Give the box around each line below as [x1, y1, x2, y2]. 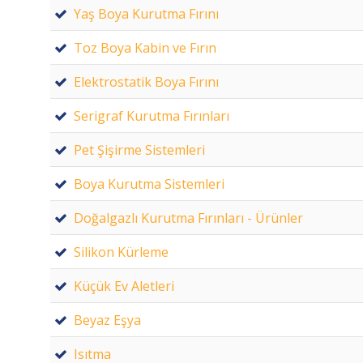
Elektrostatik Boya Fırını [74, 72, 219, 91]
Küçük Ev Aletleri [74, 276, 174, 295]
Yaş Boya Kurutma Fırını [74, 4, 219, 23]
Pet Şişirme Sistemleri [74, 140, 205, 159]
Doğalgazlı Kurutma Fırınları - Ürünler [74, 208, 303, 227]
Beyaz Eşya [74, 310, 141, 329]
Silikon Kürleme [74, 242, 169, 261]
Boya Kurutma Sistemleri [74, 174, 224, 193]
